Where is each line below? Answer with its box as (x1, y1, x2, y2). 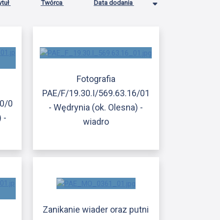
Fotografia (76, 73, 115, 84)
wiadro (82, 116, 109, 127)
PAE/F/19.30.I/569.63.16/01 (42, 87, 150, 98)
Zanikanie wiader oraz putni (43, 204, 149, 215)
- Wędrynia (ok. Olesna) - (49, 102, 143, 112)
